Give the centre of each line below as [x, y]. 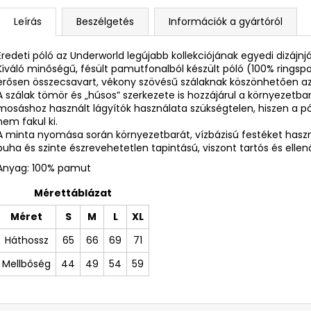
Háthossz [26, 240]
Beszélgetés [105, 21]
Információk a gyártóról [226, 21]
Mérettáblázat [73, 193]
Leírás [28, 21]
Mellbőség [26, 263]
